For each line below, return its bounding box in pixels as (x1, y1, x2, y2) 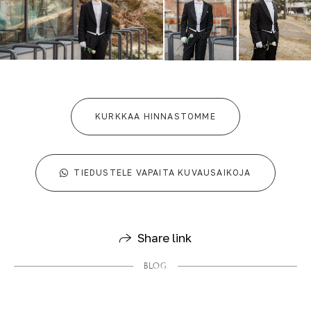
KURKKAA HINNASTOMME (95, 111, 216, 122)
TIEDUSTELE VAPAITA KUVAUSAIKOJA (74, 167, 251, 178)
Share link (137, 230, 192, 245)
